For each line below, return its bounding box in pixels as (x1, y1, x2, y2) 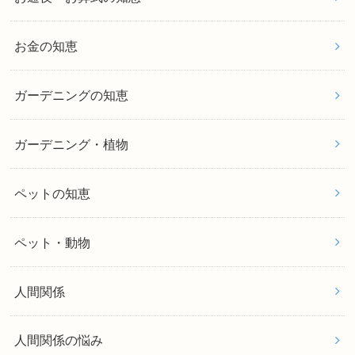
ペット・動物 (14, 235, 91, 250)
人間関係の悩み (14, 333, 104, 348)
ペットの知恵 (14, 185, 91, 200)
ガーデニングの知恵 (14, 87, 129, 102)
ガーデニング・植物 (14, 136, 129, 151)
